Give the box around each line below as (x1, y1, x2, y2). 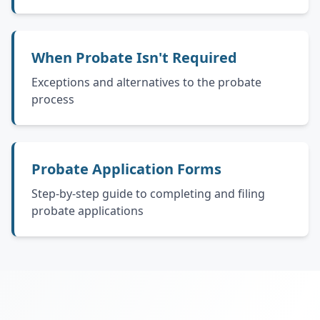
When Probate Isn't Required (31, 48, 237, 67)
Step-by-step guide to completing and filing (31, 186, 265, 201)
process (31, 91, 74, 107)
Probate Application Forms (31, 159, 221, 179)
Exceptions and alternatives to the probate (31, 74, 261, 90)
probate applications (31, 203, 144, 219)
